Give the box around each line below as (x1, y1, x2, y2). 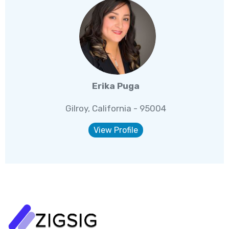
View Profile (93, 125, 138, 135)
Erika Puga (91, 81, 140, 91)
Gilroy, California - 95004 (65, 103, 166, 114)
